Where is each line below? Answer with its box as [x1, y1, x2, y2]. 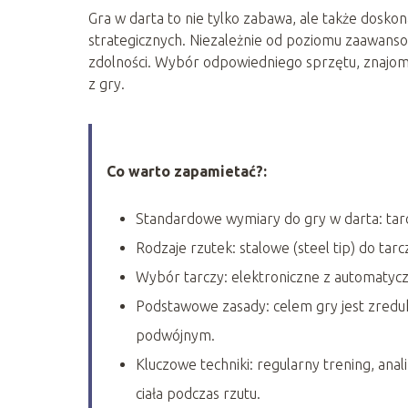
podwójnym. [136, 326, 215, 343]
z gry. [88, 75, 125, 92]
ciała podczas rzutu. [136, 384, 260, 402]
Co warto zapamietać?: [107, 162, 267, 179]
